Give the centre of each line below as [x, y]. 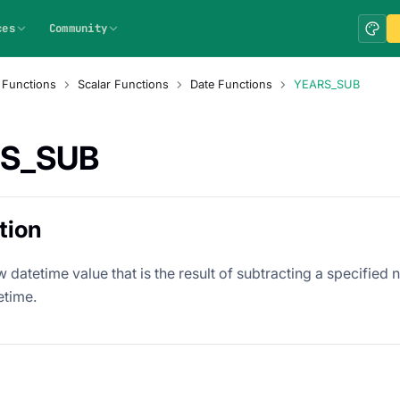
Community [78, 28]
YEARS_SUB [326, 85]
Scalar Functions [123, 85]
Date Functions [231, 85]
